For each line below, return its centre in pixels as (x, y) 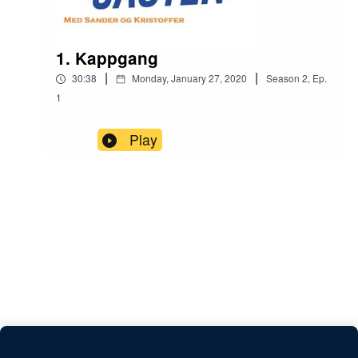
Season (283, 78)
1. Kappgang (107, 58)
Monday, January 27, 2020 (189, 78)
